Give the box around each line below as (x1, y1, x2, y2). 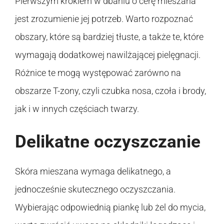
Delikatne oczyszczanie (15, 131, 200, 152)
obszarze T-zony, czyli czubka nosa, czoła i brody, (15, 85, 206, 96)
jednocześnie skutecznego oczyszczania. (15, 183, 175, 194)
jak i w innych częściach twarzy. (15, 103, 139, 114)
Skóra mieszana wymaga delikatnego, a (15, 165, 171, 176)
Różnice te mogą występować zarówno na (15, 67, 181, 78)
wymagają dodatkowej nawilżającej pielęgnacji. (15, 49, 200, 60)
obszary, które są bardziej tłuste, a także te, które (15, 31, 203, 42)
